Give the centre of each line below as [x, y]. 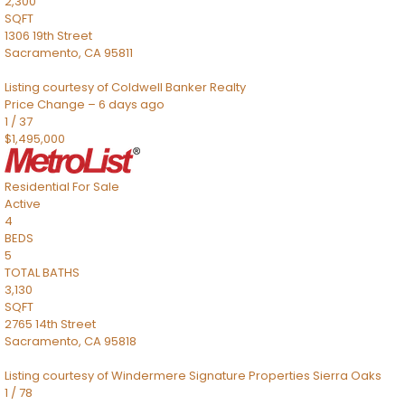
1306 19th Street [48, 36]
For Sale [96, 187]
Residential [37, 187]
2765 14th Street [50, 324]
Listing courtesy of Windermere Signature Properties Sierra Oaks [193, 376]
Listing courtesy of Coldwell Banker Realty [125, 87]
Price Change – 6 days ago [85, 104]
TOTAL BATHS [42, 273]
